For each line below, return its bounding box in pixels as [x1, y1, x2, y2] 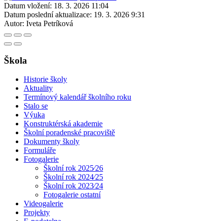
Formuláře [24, 146, 56, 155]
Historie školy [24, 75, 67, 84]
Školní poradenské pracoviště [24, 128, 115, 137]
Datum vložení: [4, 1, 52, 10]
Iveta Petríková [26, 19, 73, 28]
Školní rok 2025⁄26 [43, 164, 103, 173]
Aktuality [24, 84, 53, 93]
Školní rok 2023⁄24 [43, 182, 103, 190]
